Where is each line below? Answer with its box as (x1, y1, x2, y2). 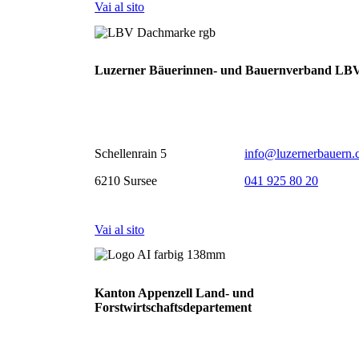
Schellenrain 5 (95, 147, 167, 161)
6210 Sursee (95, 174, 158, 188)
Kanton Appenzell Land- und (95, 285, 255, 300)
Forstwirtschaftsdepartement (95, 300, 252, 314)
